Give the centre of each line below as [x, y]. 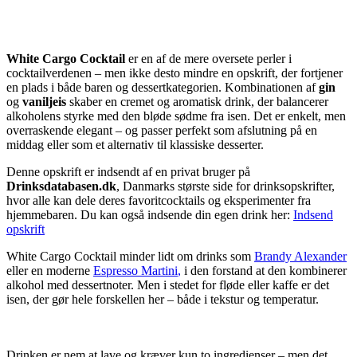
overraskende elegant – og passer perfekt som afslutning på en [162, 131]
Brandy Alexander [300, 257]
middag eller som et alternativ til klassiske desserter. [135, 145]
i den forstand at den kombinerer [264, 271]
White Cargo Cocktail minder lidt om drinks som [130, 257]
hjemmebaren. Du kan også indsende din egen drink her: [150, 215]
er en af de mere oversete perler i [208, 59]
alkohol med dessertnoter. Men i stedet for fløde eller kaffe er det [168, 285]
